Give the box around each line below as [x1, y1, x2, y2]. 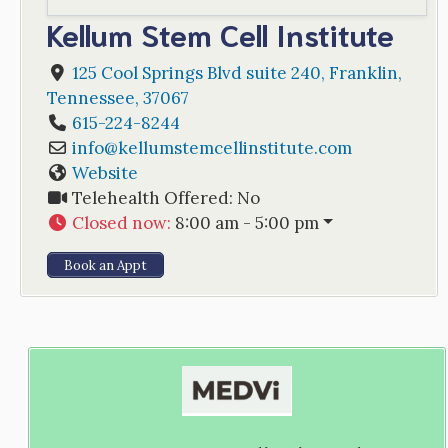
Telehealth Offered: [71, 186, 237, 209]
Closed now [71, 211, 167, 234]
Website [71, 161, 138, 184]
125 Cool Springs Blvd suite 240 [71, 61, 321, 84]
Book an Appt [63, 256, 147, 274]
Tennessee [46, 86, 135, 109]
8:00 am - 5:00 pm [174, 211, 319, 234]
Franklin [328, 61, 398, 84]
